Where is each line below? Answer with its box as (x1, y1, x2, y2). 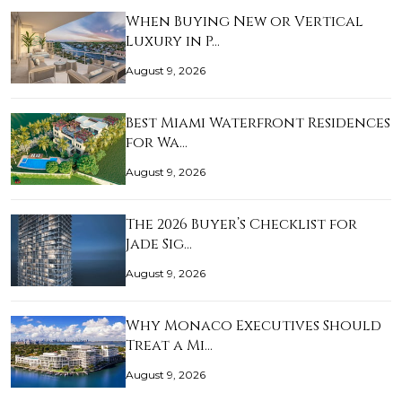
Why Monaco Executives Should (126, 316, 381, 336)
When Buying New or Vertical (126, 12, 363, 31)
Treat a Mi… (126, 336, 213, 355)
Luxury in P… (126, 31, 220, 51)
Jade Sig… (126, 234, 192, 254)
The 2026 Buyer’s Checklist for (126, 214, 357, 234)
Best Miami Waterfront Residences (126, 113, 390, 133)
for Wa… (126, 133, 188, 153)
